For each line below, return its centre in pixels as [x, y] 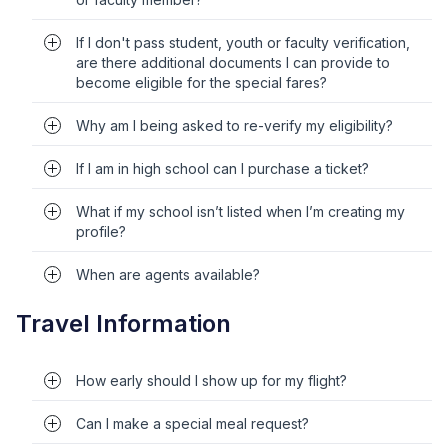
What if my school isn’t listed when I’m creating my [240, 211]
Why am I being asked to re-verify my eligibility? [234, 125]
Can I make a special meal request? [192, 423]
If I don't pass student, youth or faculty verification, [243, 42]
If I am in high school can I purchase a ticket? [222, 168]
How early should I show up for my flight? [211, 380]
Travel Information [123, 323]
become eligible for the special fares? [201, 82]
